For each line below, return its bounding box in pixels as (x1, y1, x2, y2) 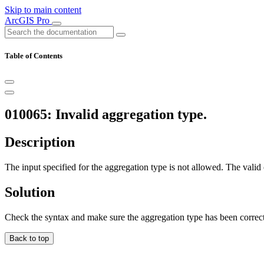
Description (5, 134, 75, 150)
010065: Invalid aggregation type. (5, 107, 207, 123)
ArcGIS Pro (5, 15, 52, 25)
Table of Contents (5, 51, 62, 61)
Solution (5, 184, 55, 200)
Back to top (9, 233, 49, 243)
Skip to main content (5, 5, 81, 15)
